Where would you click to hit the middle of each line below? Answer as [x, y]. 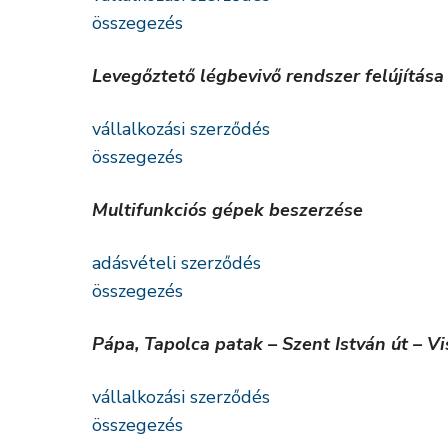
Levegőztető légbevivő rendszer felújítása [268, 76]
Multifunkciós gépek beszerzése [227, 210]
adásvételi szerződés [176, 263]
